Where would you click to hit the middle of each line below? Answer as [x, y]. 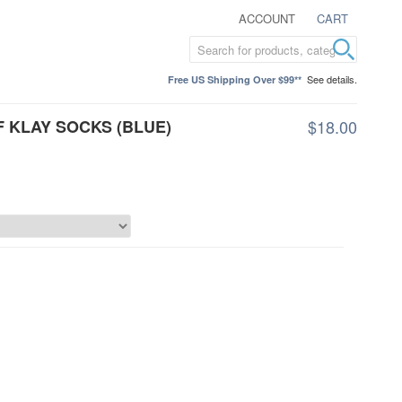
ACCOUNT [267, 18]
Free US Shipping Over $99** [235, 79]
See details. [332, 79]
